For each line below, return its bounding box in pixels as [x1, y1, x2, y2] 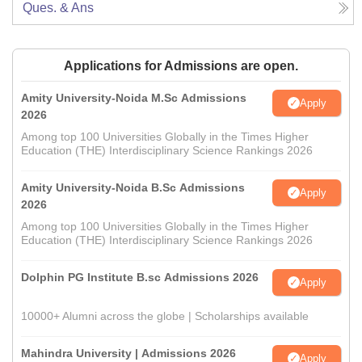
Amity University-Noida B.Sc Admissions [21, 181, 245, 195]
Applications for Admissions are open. [64, 59, 298, 74]
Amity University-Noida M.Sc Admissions [21, 91, 246, 105]
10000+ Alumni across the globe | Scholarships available [21, 309, 309, 323]
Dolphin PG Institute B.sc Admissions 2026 [21, 271, 259, 284]
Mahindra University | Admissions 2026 [21, 347, 236, 360]
